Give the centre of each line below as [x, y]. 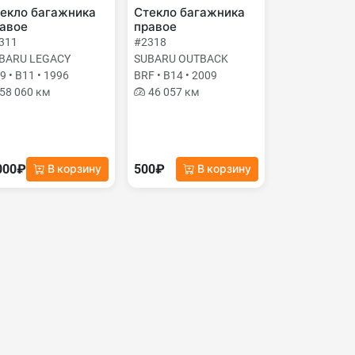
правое [156, 27]
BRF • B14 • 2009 [176, 75]
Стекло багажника [190, 13]
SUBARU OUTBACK [181, 59]
